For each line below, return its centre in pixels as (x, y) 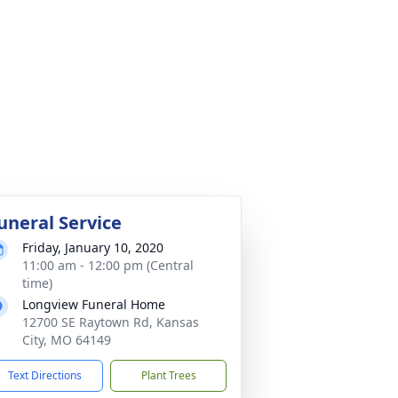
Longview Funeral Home (94, 304)
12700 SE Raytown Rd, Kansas (111, 322)
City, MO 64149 (67, 340)
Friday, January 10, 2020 (93, 247)
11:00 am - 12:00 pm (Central (108, 265)
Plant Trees (168, 375)
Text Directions (45, 375)
